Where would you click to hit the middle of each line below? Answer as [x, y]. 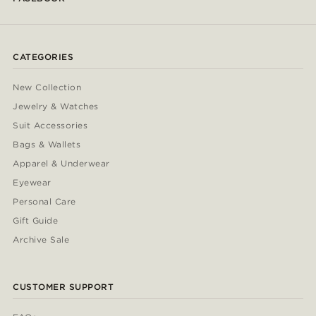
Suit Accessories [50, 125]
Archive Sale [41, 239]
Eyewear [32, 182]
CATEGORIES [43, 57]
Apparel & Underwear [61, 163]
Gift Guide [36, 220]
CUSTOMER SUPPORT [63, 287]
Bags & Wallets [47, 144]
